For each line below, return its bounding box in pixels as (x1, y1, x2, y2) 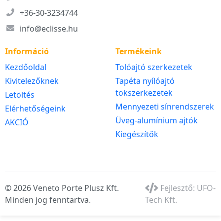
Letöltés (5, 89, 35, 101)
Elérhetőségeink (5, 103, 66, 114)
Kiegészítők (115, 129, 158, 140)
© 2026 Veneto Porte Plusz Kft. (5, 183, 119, 194)
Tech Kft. (145, 194, 178, 206)
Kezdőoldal (5, 62, 46, 73)
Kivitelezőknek (5, 75, 59, 87)
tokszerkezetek (115, 87, 173, 99)
